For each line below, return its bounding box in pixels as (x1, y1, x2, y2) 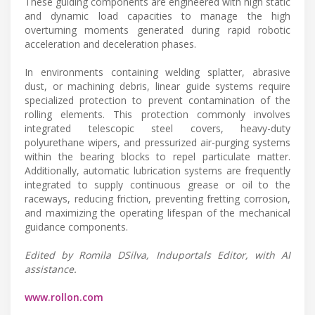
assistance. (25, 262, 77, 276)
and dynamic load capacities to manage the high (25, 9, 290, 23)
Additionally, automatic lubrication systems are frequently (25, 164, 290, 178)
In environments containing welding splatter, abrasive (25, 65, 290, 79)
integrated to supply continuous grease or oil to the (25, 178, 290, 192)
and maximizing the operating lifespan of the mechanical (25, 206, 290, 220)
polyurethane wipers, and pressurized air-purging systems (25, 136, 290, 150)
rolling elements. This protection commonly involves (25, 108, 290, 122)
